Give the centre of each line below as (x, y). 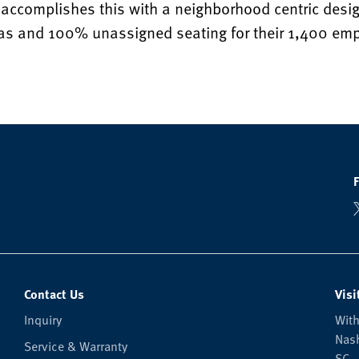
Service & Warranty (75, 345)
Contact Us (54, 294)
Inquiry (42, 319)
